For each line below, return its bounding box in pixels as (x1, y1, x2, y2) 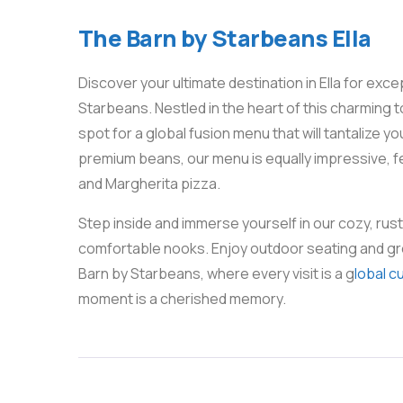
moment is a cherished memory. (78, 289, 286, 309)
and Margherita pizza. (78, 174, 220, 193)
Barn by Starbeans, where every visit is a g (78, 264, 354, 283)
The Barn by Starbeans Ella (78, 22, 372, 54)
